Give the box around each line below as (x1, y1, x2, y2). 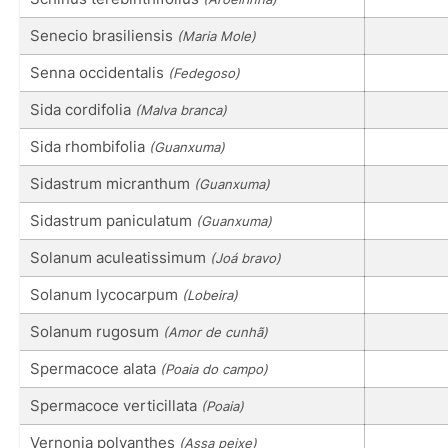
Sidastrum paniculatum (30, 210, 196, 230)
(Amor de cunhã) (163, 323, 268, 340)
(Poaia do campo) (160, 360, 268, 377)
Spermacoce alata (30, 358, 160, 378)
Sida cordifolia (30, 99, 135, 119)
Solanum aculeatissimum (30, 247, 210, 267)
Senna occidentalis (30, 62, 168, 82)
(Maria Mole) (177, 27, 256, 44)
